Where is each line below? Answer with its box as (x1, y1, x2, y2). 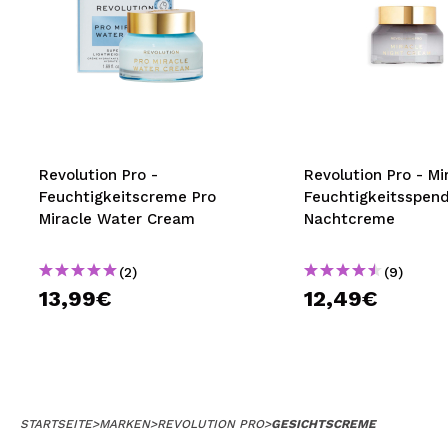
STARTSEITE (20, 417, 92, 431)
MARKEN (99, 417, 150, 431)
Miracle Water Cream (39, 210, 195, 228)
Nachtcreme (303, 210, 395, 228)
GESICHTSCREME (271, 417, 376, 431)
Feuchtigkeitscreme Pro (39, 188, 216, 206)
